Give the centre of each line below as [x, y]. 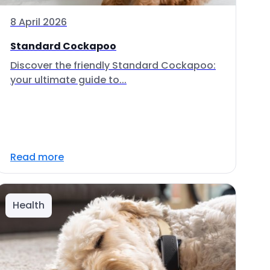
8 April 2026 [39, 22]
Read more [37, 157]
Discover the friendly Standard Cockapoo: [113, 65]
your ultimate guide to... [68, 80]
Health [29, 205]
